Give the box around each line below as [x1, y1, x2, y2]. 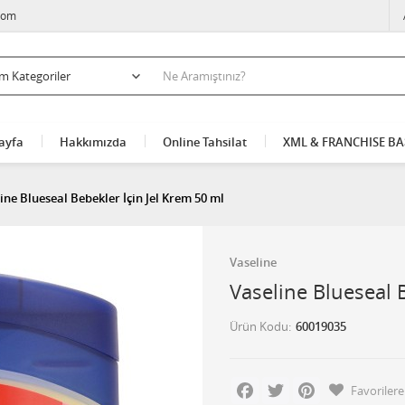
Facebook [259, 376, 311, 392]
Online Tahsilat [162, 134, 247, 150]
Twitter [289, 376, 327, 392]
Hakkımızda [59, 134, 127, 150]
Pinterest [320, 376, 369, 392]
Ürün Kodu [230, 318, 288, 334]
